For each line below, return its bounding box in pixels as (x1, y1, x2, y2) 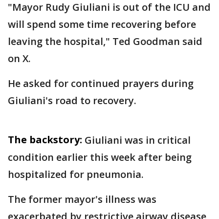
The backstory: (8, 133, 82, 147)
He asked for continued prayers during (8, 77, 194, 90)
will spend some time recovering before (8, 18, 196, 31)
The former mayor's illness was (8, 193, 156, 206)
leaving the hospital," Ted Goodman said (8, 35, 202, 48)
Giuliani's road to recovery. (8, 94, 136, 108)
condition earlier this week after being (8, 151, 192, 164)
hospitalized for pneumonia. (8, 168, 144, 181)
